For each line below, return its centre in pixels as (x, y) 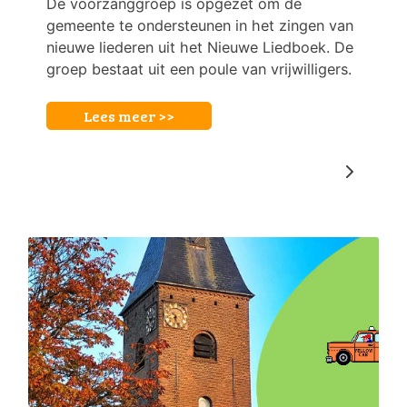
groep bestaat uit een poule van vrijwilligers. (199, 69)
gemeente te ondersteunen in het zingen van (200, 26)
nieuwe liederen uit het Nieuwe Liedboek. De (200, 48)
